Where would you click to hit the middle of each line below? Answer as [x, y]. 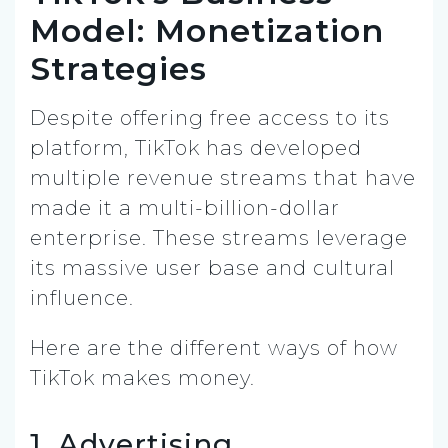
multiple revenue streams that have [223, 177]
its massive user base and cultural [212, 267]
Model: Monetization [207, 30]
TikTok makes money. [142, 377]
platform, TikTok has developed [196, 147]
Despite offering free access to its [210, 117]
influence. [82, 297]
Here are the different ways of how [214, 347]
